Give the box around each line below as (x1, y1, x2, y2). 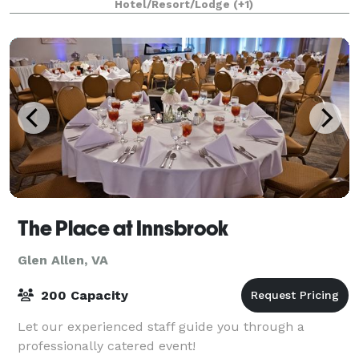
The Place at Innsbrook (18, 216, 228, 240)
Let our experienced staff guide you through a (18, 318, 305, 334)
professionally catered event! (18, 337, 196, 353)
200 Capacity (37, 287, 128, 303)
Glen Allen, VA (18, 252, 108, 268)
